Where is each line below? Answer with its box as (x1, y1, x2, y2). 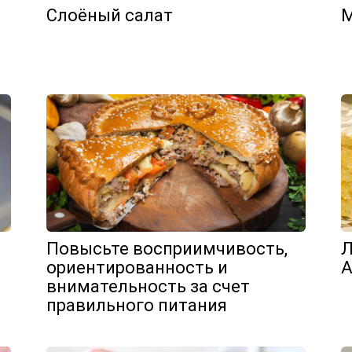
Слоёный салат (46, 5, 173, 25)
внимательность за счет (46, 277, 250, 296)
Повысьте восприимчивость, (46, 239, 288, 258)
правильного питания (46, 295, 227, 315)
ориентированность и (46, 258, 228, 277)
